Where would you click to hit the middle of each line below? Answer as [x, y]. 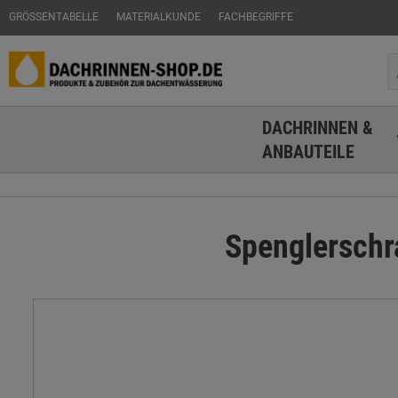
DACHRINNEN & [317, 127]
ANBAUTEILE [308, 151]
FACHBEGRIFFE [256, 16]
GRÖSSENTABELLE [51, 16]
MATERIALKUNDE [159, 16]
